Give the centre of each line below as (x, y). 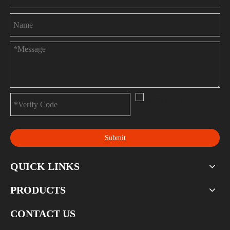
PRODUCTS (38, 190)
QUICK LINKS (45, 166)
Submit (115, 138)
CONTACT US (43, 214)
